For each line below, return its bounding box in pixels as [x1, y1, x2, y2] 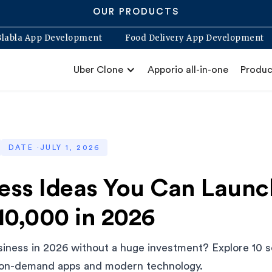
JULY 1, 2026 [40, 144, 100, 151]
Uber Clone [73, 65, 123, 75]
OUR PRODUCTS [93, 7, 179, 16]
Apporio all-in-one [148, 65, 228, 75]
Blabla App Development [29, 33, 135, 43]
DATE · [8, 144, 41, 151]
